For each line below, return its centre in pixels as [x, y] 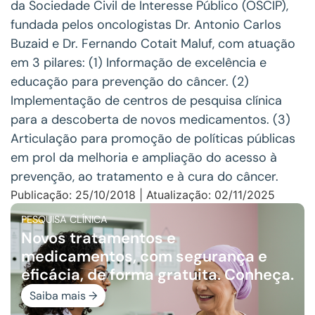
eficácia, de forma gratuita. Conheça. [157, 274]
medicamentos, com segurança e [144, 256]
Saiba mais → [63, 295]
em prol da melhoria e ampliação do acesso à [144, 157]
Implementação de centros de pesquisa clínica [146, 100]
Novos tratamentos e [98, 238]
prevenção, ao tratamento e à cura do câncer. [144, 176]
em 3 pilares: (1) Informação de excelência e [139, 62]
